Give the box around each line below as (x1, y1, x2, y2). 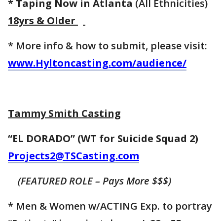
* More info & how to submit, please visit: (8, 39, 207, 53)
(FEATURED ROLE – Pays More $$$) (8, 174, 171, 188)
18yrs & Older (8, 14, 75, 28)
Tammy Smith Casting (8, 107, 121, 120)
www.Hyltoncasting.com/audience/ (8, 56, 186, 70)
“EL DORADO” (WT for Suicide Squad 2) (8, 132, 203, 146)
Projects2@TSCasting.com (8, 149, 139, 163)
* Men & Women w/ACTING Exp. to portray (8, 199, 212, 213)
